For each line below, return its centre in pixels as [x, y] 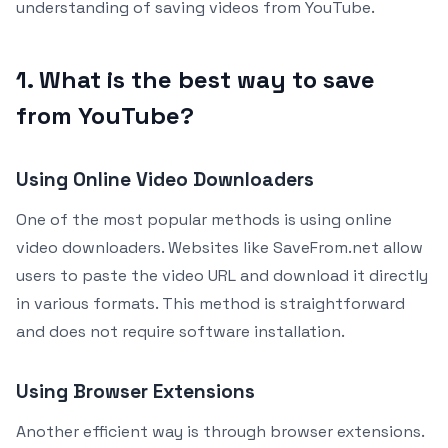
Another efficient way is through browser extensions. [220, 431]
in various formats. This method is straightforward [210, 303]
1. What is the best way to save [195, 79]
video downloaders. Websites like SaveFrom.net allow [219, 247]
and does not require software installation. [180, 331]
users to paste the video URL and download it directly [222, 275]
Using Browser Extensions [135, 391]
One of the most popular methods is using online [204, 219]
